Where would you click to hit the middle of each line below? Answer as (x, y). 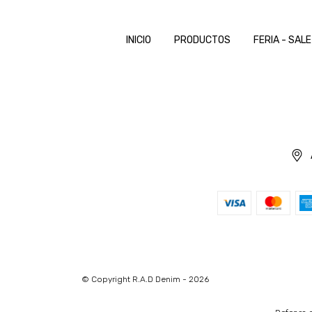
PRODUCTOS (202, 40)
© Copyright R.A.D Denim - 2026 (145, 280)
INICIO (139, 40)
